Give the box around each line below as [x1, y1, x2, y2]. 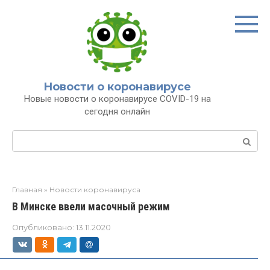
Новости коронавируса [49, 185, 140, 194]
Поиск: [12, 131, 45, 142]
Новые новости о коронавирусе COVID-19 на [24, 93, 211, 104]
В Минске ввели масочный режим [12, 200, 170, 213]
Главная [12, 185, 42, 194]
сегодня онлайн [84, 106, 150, 117]
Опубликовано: [12, 223, 74, 232]
